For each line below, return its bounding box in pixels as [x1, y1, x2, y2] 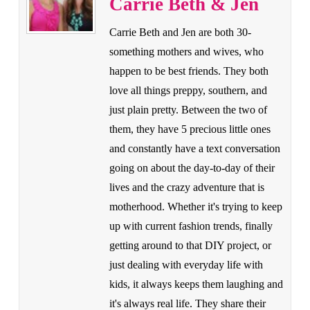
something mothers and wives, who [109, 45, 264, 57]
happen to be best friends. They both [109, 64, 268, 77]
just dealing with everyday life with [109, 258, 263, 271]
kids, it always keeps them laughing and [109, 277, 283, 290]
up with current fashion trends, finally [109, 219, 273, 232]
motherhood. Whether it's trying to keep [109, 200, 282, 212]
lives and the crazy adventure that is [109, 181, 264, 193]
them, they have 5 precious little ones [109, 122, 271, 135]
